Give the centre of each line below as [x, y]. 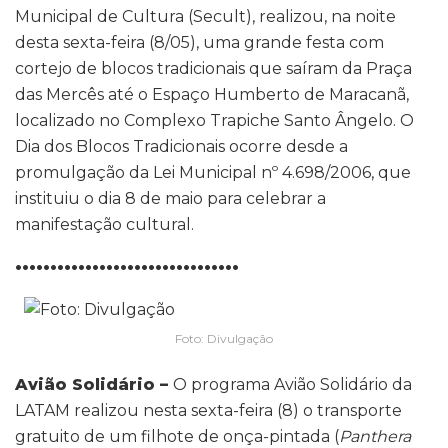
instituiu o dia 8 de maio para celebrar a [170, 199]
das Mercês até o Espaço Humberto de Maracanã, [212, 95]
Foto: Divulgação [224, 338]
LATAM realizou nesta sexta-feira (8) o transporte [208, 410]
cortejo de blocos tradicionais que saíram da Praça [213, 69]
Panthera [375, 436]
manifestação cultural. [104, 225]
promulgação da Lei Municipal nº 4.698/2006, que [213, 173]
